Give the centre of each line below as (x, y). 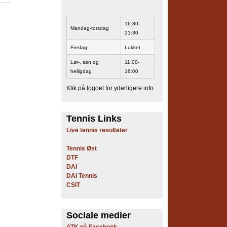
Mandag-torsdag (90, 28)
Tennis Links (94, 119)
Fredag (79, 47)
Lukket (133, 47)
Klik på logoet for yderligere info (110, 88)
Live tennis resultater (97, 130)
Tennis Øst (82, 148)
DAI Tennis (82, 176)
